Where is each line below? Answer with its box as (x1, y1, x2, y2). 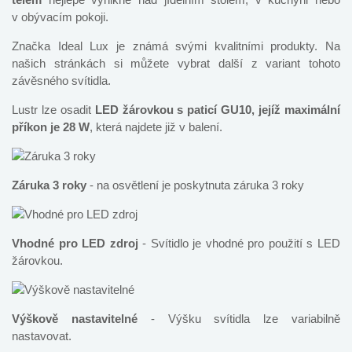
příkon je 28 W (12, 119, 90, 134)
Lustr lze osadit (12, 102, 95, 116)
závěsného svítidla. (12, 73, 114, 87)
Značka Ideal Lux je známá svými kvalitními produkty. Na (12, 38, 340, 53)
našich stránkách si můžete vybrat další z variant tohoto (12, 56, 340, 70)
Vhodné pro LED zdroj (12, 236, 138, 250)
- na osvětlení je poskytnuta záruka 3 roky (86, 178, 304, 192)
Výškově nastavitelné (12, 311, 137, 325)
